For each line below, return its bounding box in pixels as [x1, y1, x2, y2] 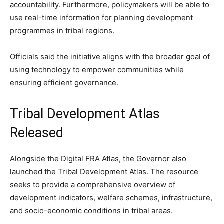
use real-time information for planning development [10, 12, 193, 22]
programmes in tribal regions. [10, 25, 114, 35]
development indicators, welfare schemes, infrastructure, [10, 192, 212, 202]
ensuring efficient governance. [10, 77, 118, 87]
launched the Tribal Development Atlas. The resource [10, 166, 198, 176]
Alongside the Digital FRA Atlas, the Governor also [10, 153, 186, 163]
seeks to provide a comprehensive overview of [10, 179, 175, 189]
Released [10, 124, 63, 141]
